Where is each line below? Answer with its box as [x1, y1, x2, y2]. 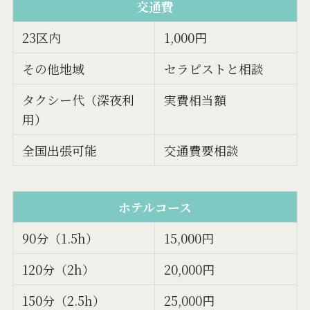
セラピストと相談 [164, 60, 264, 78]
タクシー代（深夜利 [22, 91, 135, 109]
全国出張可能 [22, 141, 98, 160]
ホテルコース [118, 198, 192, 217]
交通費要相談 [164, 141, 239, 160]
